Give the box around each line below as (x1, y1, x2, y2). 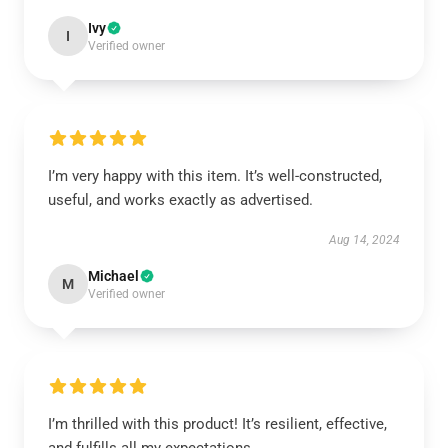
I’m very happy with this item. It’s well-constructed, (48, 167, 382, 185)
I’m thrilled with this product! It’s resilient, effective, (48, 415, 387, 433)
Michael (88, 268, 139, 284)
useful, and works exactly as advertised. (48, 191, 313, 209)
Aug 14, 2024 (329, 233, 400, 247)
